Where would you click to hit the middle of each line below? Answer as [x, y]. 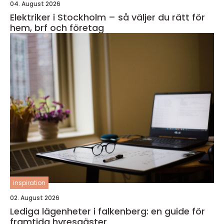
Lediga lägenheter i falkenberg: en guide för [107, 211]
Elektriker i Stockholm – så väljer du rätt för [107, 17]
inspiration [29, 183]
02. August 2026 [35, 198]
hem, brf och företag [57, 28]
